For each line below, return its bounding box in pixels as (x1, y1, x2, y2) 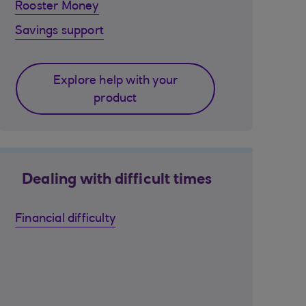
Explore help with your (53, 75, 178, 87)
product (94, 93, 137, 105)
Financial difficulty (15, 213, 115, 225)
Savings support (15, 25, 104, 38)
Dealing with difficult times (22, 173, 212, 188)
